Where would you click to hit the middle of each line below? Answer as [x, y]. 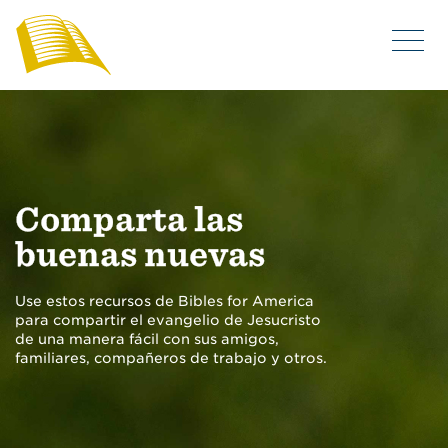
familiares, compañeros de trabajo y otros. [171, 358]
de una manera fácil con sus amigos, [147, 339]
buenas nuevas [140, 254]
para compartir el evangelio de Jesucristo [168, 320]
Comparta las [129, 219]
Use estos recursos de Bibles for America [164, 301]
